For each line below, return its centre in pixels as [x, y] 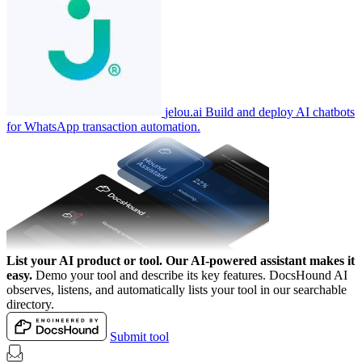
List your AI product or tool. [84, 260]
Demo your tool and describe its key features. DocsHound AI [192, 275]
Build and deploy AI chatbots [280, 112]
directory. [30, 304]
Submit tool [139, 336]
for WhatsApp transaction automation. [103, 126]
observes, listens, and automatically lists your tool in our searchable [177, 289]
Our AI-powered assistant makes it [260, 260]
